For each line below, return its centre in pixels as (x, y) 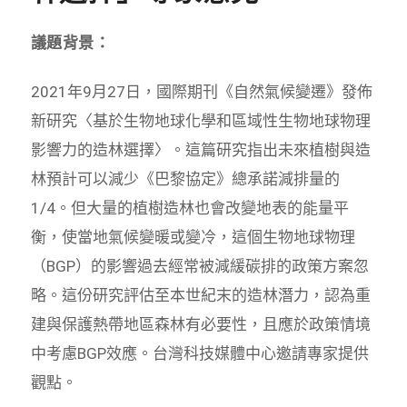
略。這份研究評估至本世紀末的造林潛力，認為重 (200, 295)
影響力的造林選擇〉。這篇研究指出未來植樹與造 (200, 149)
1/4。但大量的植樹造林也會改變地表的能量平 (189, 208)
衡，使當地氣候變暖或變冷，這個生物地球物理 (193, 237)
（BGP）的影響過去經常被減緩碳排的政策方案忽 (199, 266)
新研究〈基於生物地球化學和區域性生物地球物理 (200, 120)
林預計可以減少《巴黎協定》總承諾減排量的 (185, 179)
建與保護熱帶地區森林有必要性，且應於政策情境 (200, 324)
